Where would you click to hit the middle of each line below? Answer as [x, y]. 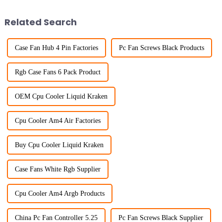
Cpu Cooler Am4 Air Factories [57, 120]
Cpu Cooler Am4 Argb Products [59, 193]
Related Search [40, 22]
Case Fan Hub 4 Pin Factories [56, 48]
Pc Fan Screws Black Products [161, 48]
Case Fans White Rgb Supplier [57, 169]
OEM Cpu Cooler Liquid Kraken [61, 96]
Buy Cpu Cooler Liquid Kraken [59, 145]
